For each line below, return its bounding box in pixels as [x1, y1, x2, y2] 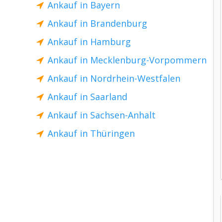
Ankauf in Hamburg [48, 36, 131, 48]
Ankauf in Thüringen [48, 127, 135, 139]
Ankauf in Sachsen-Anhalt [48, 109, 156, 121]
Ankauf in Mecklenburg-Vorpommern [48, 54, 207, 66]
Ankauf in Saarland [48, 91, 127, 103]
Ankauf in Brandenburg [48, 17, 147, 29]
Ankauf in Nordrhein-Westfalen [48, 72, 180, 84]
